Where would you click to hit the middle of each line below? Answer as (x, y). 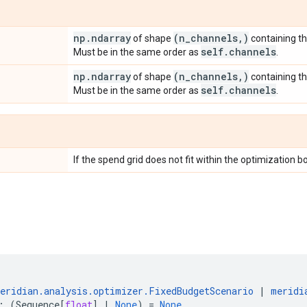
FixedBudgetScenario (201, 291)
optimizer (118, 291)
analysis (66, 291)
